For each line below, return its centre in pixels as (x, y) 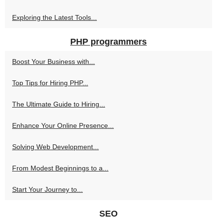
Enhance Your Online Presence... (63, 126)
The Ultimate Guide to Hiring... (59, 104)
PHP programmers (108, 42)
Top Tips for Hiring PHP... (50, 83)
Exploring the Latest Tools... (54, 18)
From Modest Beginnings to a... (60, 168)
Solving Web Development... (55, 147)
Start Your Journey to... (47, 190)
